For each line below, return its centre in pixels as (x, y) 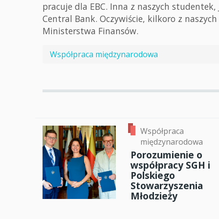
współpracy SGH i (170, 165)
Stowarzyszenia (167, 186)
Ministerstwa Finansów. (90, 31)
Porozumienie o (166, 155)
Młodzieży (154, 196)
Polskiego (153, 175)
